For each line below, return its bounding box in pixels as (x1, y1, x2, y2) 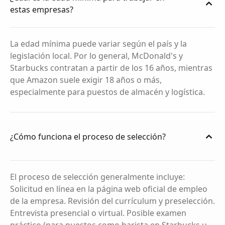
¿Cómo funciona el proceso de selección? (10, 131, 166, 142)
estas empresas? (10, 4, 73, 15)
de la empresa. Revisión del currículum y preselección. (10, 195, 215, 206)
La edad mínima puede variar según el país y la (10, 38, 187, 49)
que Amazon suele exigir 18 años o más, (10, 74, 162, 85)
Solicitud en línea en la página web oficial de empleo (10, 183, 207, 194)
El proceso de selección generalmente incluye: (10, 171, 185, 182)
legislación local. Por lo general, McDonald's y (10, 50, 183, 61)
